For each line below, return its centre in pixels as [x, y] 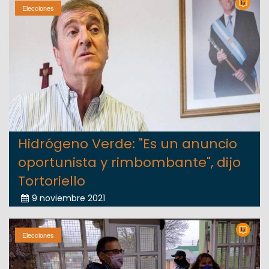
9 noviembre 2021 [68, 198]
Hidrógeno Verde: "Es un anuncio [128, 144]
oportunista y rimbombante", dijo [129, 162]
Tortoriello [52, 181]
